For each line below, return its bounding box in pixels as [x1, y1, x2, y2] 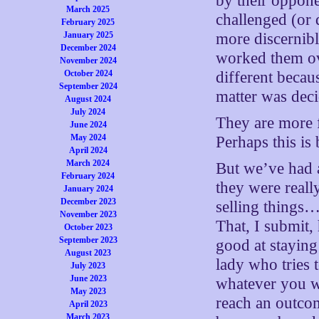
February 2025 [61, 17, 115, 27]
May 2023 [70, 286, 106, 296]
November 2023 [59, 209, 117, 219]
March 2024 [66, 158, 110, 168]
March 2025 [66, 4, 110, 14]
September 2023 [58, 235, 117, 245]
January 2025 [63, 30, 113, 40]
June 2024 [69, 120, 107, 130]
